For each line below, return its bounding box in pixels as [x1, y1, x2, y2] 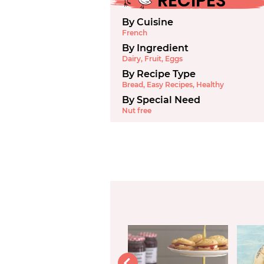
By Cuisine [122, 16, 173, 28]
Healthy [196, 80, 224, 89]
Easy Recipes [147, 80, 193, 89]
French [122, 28, 147, 37]
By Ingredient [122, 42, 189, 54]
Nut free [122, 106, 151, 115]
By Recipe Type [122, 68, 196, 80]
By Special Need [122, 94, 200, 105]
